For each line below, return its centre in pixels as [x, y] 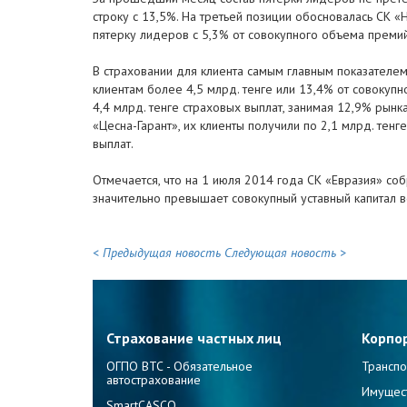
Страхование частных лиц [194, 338]
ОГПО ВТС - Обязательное [179, 366]
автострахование [154, 379]
